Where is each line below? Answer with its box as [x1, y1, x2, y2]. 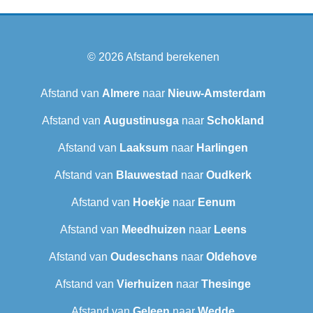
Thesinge [201, 277, 251, 290]
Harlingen [196, 141, 248, 154]
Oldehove [206, 250, 257, 263]
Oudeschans [110, 250, 178, 263]
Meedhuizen [121, 223, 186, 235]
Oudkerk [206, 168, 252, 181]
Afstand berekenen [125, 50, 219, 63]
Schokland [207, 114, 264, 126]
